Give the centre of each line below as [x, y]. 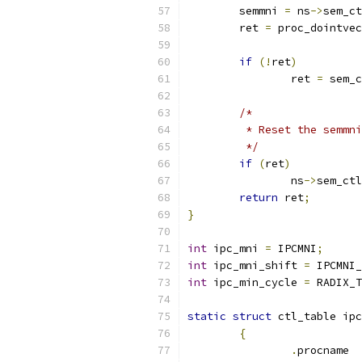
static [207, 316]
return [259, 198]
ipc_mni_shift [255, 265]
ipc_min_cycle [255, 282]
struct [252, 316]
